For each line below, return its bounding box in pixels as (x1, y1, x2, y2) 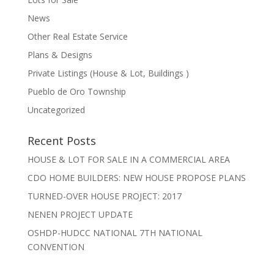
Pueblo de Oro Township (27, 85, 126, 97)
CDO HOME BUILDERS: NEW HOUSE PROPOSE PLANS (27, 171, 246, 183)
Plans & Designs (27, 48, 92, 61)
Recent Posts (27, 133, 96, 148)
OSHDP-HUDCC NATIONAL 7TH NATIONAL (27, 226, 202, 239)
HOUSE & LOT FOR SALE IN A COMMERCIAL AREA (27, 153, 230, 165)
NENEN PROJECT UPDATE (27, 208, 133, 220)
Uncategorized (27, 103, 85, 116)
